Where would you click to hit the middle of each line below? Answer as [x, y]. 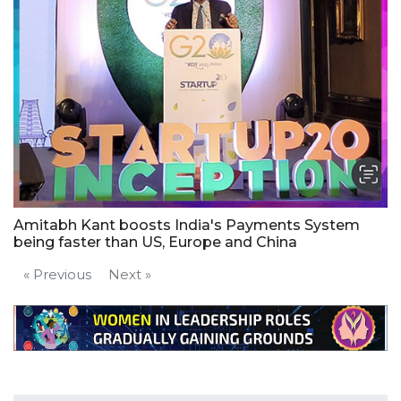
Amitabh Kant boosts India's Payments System [187, 225]
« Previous [57, 274]
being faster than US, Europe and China [155, 242]
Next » [130, 274]
